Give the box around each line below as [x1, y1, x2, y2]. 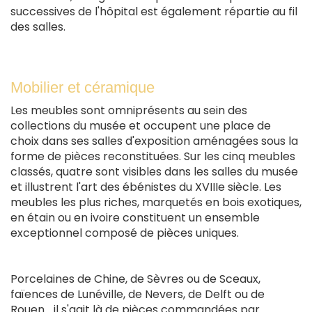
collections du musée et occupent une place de [10, 117, 271, 134]
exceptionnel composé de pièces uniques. [10, 224, 239, 241]
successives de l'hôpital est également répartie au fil [10, 3, 297, 19]
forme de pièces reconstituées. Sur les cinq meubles [10, 148, 295, 164]
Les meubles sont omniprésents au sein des [10, 102, 247, 118]
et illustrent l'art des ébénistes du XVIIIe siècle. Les [10, 178, 281, 195]
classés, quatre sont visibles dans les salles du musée [10, 163, 298, 180]
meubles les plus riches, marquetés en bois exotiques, [10, 194, 302, 210]
